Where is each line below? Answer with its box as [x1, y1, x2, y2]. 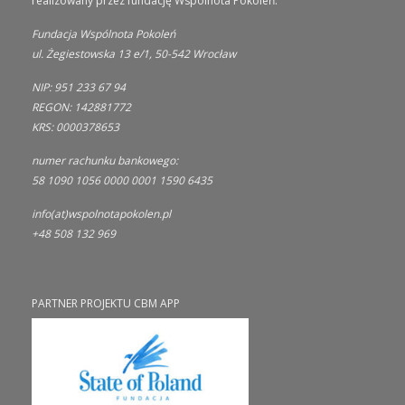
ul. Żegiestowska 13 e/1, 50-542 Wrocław [32, 45, 236, 61]
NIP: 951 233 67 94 [32, 79, 126, 95]
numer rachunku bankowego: [32, 152, 178, 168]
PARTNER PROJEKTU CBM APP [32, 295, 180, 311]
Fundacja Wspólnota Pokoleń [32, 25, 175, 42]
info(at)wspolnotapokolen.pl [32, 205, 171, 221]
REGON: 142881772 [32, 99, 131, 115]
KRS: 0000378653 [32, 118, 119, 135]
